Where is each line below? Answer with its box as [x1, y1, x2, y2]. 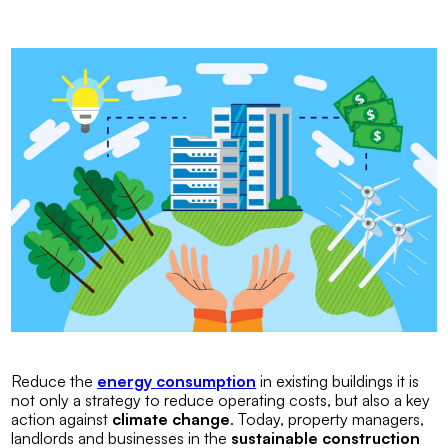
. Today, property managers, [230, 408, 425, 429]
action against [11, 408, 113, 429]
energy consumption [97, 370, 257, 391]
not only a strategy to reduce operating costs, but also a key [11, 389, 431, 410]
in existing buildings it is [256, 370, 420, 391]
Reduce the [11, 370, 98, 391]
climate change [112, 408, 231, 429]
